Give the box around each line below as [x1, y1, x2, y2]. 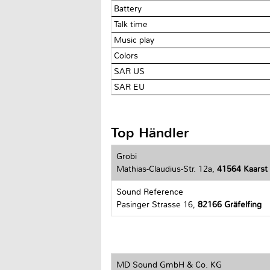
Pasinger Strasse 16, [116, 199, 198, 210]
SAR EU [114, 81, 148, 92]
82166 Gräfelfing [198, 199, 262, 210]
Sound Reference [116, 186, 183, 197]
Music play [114, 34, 157, 45]
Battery [114, 3, 145, 14]
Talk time [114, 19, 151, 30]
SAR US [114, 66, 148, 77]
